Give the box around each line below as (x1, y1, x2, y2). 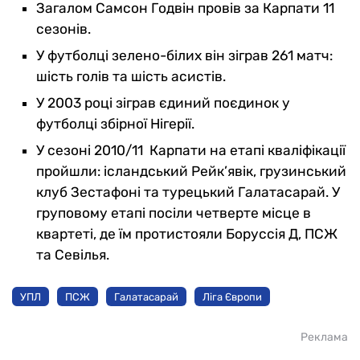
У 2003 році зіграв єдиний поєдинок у (36, 95, 290, 112)
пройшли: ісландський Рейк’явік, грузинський (36, 163, 346, 180)
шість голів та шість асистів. (36, 68, 226, 85)
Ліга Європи (202, 290, 262, 303)
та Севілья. (36, 247, 112, 264)
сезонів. (36, 21, 91, 38)
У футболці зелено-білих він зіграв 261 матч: (36, 47, 333, 64)
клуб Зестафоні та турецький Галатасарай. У (36, 184, 340, 201)
